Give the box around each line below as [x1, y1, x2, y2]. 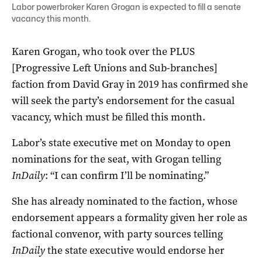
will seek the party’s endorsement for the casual [12, 93, 235, 108]
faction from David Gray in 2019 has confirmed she [12, 77, 248, 91]
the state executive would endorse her [45, 243, 225, 257]
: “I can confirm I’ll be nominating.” [45, 168, 209, 182]
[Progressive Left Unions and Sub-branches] [12, 60, 218, 75]
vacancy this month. [12, 13, 91, 23]
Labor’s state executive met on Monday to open [12, 135, 231, 150]
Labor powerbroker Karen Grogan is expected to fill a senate [12, 1, 241, 12]
